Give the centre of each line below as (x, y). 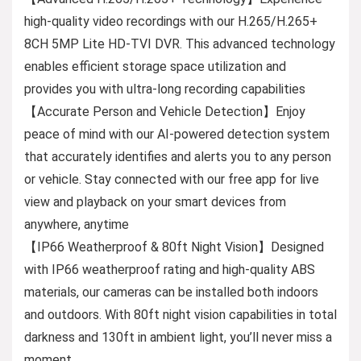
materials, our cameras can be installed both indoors (171, 293)
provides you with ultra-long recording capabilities (165, 89)
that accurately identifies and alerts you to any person (178, 157)
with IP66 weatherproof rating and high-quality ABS (170, 270)
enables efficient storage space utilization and (155, 67)
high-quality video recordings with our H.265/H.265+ (171, 22)
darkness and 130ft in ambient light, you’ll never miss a (178, 338)
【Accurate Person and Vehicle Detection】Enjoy (165, 112)
